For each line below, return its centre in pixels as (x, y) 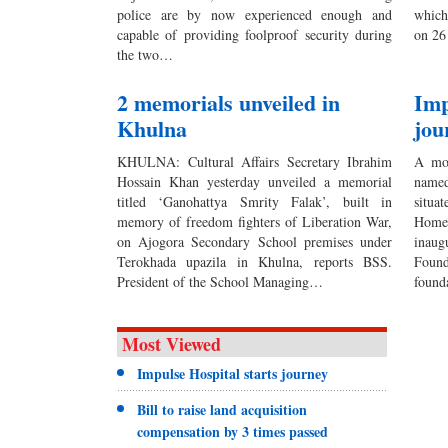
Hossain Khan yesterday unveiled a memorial (255, 182)
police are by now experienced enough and (255, 15)
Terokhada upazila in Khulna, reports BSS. (255, 262)
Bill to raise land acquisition (222, 410)
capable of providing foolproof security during (255, 35)
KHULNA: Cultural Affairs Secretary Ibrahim (255, 162)
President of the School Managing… (220, 282)
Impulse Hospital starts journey (232, 374)
